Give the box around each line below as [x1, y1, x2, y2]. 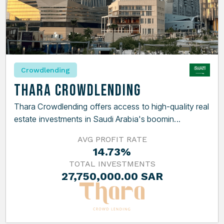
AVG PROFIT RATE [77, 134, 147, 144]
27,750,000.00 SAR [61, 170, 163, 183]
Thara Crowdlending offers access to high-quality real [14, 101, 209, 112]
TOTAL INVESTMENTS [68, 159, 155, 169]
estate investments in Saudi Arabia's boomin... [14, 114, 180, 124]
